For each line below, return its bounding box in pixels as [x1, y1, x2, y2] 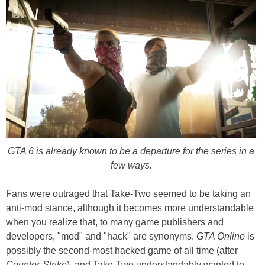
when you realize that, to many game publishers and [6, 216, 224, 227]
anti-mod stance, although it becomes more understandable [6, 202, 254, 213]
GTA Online [196, 231, 245, 241]
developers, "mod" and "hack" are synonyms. [6, 231, 196, 241]
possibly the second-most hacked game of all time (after [6, 245, 238, 256]
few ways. [110, 160, 152, 170]
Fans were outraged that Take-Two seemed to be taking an [6, 188, 251, 199]
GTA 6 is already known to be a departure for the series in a [8, 146, 254, 156]
